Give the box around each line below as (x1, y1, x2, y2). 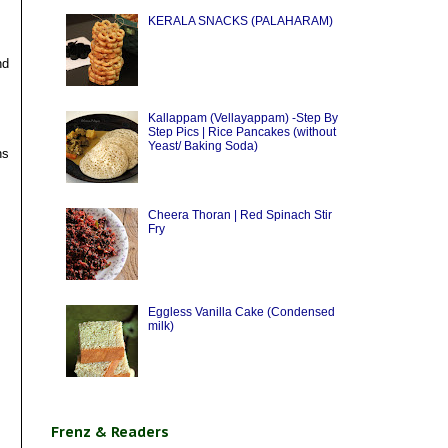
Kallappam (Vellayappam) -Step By (147, 111, 338, 126)
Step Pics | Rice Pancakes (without (147, 125, 336, 140)
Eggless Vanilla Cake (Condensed (147, 304, 335, 319)
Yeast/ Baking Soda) (147, 139, 258, 154)
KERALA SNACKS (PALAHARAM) (147, 14, 333, 29)
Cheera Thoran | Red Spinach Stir (147, 207, 332, 222)
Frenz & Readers (51, 423, 169, 442)
